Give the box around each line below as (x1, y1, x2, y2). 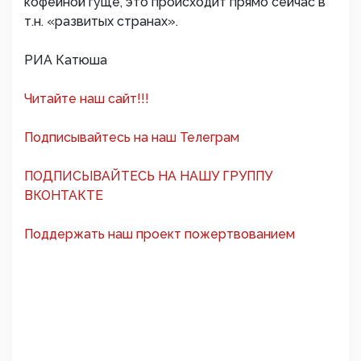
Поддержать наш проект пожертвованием (24, 226, 295, 243)
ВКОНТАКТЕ (24, 188, 103, 204)
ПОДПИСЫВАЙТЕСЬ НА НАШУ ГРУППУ (24, 168, 272, 185)
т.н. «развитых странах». (24, 14, 178, 30)
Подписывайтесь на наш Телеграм (24, 130, 239, 146)
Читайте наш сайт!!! (24, 91, 149, 107)
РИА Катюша (24, 52, 107, 68)
